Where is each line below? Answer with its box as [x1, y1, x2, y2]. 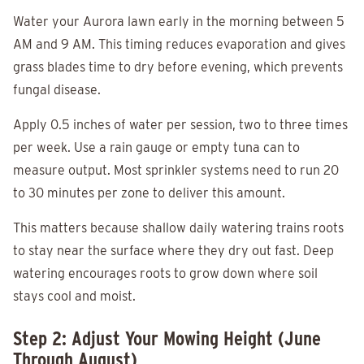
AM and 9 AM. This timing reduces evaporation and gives [13, 37, 345, 53]
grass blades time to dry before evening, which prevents [13, 59, 343, 76]
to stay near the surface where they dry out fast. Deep [13, 243, 334, 259]
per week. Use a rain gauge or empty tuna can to [13, 140, 300, 156]
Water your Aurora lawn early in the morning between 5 [13, 14, 344, 30]
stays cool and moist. [13, 288, 136, 305]
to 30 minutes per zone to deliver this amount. [13, 185, 285, 201]
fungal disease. [13, 82, 101, 98]
